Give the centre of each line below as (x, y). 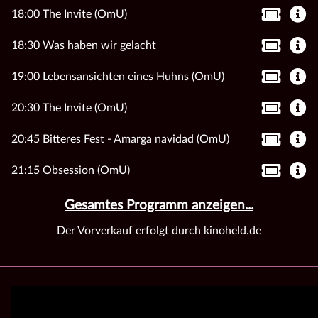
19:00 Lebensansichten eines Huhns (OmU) (118, 76)
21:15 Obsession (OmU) (71, 170)
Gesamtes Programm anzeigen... (159, 205)
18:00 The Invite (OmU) (69, 14)
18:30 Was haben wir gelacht (84, 45)
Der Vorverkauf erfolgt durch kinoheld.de (159, 230)
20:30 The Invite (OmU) (69, 108)
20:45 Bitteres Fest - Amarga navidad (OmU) (120, 139)
